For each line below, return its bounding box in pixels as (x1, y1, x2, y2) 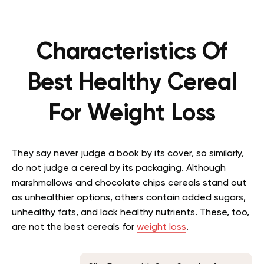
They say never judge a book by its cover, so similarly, (12, 148, 244, 159)
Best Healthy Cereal (27, 71, 237, 95)
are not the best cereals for (12, 222, 137, 232)
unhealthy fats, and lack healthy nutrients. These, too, (12, 207, 249, 217)
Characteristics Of (37, 40, 227, 64)
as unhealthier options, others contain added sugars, (12, 193, 246, 203)
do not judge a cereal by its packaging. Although (12, 163, 226, 173)
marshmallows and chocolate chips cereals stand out (12, 178, 246, 188)
